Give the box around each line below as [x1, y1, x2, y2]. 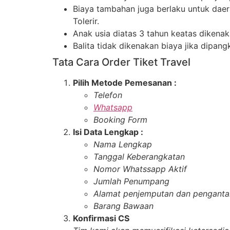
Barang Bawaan [93, 201, 154, 212]
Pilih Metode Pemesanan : [73, 78, 177, 88]
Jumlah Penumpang [93, 176, 169, 187]
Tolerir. [73, 16, 99, 27]
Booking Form [93, 114, 147, 125]
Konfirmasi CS [73, 213, 129, 224]
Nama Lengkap [93, 139, 152, 150]
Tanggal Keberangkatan [93, 151, 185, 162]
